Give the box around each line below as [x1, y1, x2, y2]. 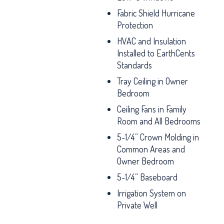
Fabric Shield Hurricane [117, 7, 195, 18]
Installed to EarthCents [117, 47, 195, 58]
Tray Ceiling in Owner [117, 75, 188, 86]
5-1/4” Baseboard [117, 171, 177, 182]
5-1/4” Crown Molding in [117, 131, 199, 142]
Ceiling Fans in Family [117, 103, 186, 114]
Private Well [117, 199, 157, 210]
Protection [117, 19, 153, 30]
